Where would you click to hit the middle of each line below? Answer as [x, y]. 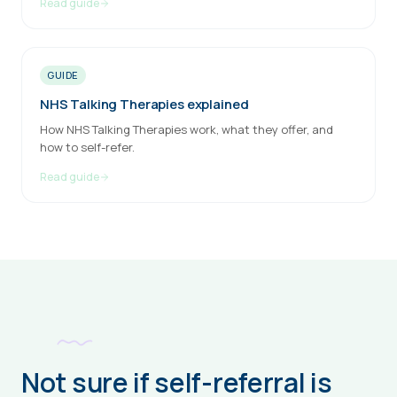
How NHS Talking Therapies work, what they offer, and [187, 129]
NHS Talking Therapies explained [144, 104]
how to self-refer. [87, 147]
